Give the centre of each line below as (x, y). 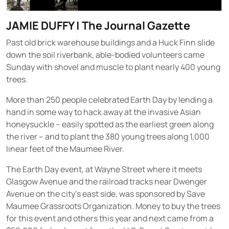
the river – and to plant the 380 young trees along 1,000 (108, 137)
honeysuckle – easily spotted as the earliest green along (110, 124)
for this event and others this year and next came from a (110, 219)
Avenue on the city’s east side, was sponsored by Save (106, 194)
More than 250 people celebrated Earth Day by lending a (109, 100)
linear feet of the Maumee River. (65, 149)
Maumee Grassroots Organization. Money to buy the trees (113, 206)
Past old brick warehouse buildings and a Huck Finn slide (110, 43)
